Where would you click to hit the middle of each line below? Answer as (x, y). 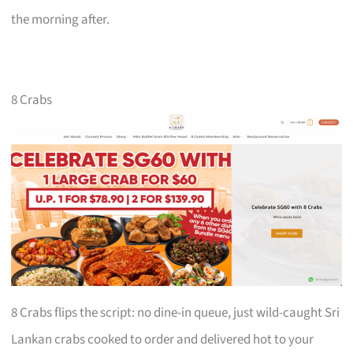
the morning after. (61, 19)
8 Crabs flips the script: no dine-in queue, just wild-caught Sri (176, 313)
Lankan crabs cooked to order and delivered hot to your (163, 340)
